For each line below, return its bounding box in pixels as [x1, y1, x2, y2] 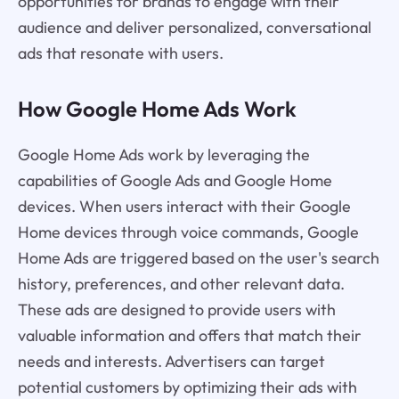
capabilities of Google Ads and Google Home [17, 169, 332, 191]
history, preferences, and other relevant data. [17, 273, 345, 294]
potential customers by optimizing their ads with [17, 376, 357, 397]
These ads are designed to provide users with [17, 298, 336, 320]
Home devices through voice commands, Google [17, 221, 359, 242]
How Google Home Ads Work [17, 94, 297, 122]
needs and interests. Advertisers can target [17, 350, 325, 371]
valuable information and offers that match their [17, 324, 362, 346]
